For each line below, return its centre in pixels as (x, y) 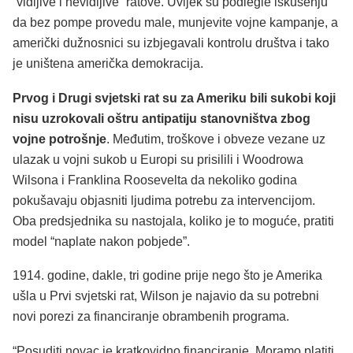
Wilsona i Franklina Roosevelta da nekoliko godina (155, 180)
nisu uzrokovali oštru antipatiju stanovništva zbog (162, 118)
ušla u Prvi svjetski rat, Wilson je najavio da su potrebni (166, 296)
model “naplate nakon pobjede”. (101, 241)
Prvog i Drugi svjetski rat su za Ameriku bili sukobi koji (174, 98)
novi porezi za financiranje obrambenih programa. (151, 317)
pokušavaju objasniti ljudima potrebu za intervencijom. (164, 200)
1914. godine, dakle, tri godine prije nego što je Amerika (167, 276)
